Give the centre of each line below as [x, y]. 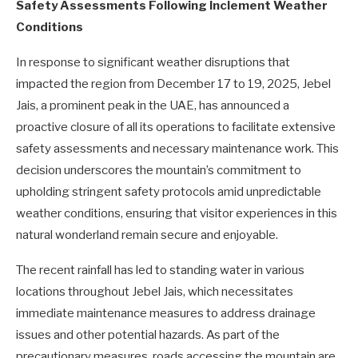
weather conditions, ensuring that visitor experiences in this [177, 213]
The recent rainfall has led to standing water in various [160, 270]
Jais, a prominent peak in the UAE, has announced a [153, 105]
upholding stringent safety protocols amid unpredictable [169, 191]
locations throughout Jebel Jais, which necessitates [155, 291]
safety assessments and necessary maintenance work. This [177, 148]
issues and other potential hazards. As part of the [148, 334]
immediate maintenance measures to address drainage [166, 313]
